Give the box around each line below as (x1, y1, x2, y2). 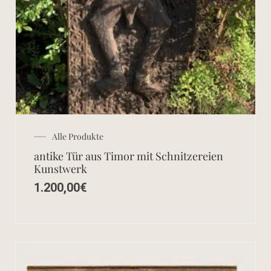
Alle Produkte (52, 131, 103, 143)
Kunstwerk (34, 162, 87, 177)
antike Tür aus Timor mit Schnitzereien (34, 149, 223, 164)
